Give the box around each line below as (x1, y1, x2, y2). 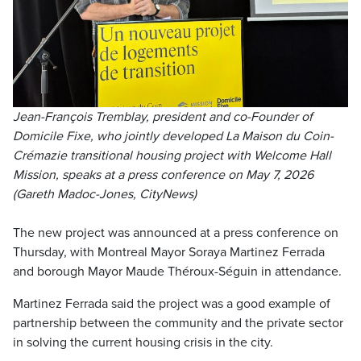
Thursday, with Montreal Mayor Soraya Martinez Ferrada (13, 243, 325, 260)
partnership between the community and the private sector (13, 314, 343, 331)
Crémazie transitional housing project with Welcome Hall (13, 147, 331, 164)
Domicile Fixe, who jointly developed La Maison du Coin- (13, 127, 334, 144)
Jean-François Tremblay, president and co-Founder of (13, 108, 313, 125)
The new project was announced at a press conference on (13, 224, 338, 241)
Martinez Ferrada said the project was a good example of (13, 295, 330, 312)
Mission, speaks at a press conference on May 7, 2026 (13, 166, 313, 183)
